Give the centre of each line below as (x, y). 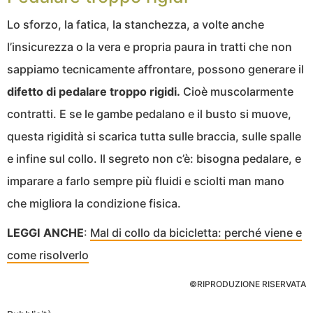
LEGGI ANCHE (45, 233)
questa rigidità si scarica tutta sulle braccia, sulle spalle (154, 137)
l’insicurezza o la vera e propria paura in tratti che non (150, 47)
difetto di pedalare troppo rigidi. (94, 92)
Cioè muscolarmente (237, 92)
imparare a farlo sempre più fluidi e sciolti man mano (146, 181)
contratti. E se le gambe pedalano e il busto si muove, (149, 114)
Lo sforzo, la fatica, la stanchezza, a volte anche (136, 25)
